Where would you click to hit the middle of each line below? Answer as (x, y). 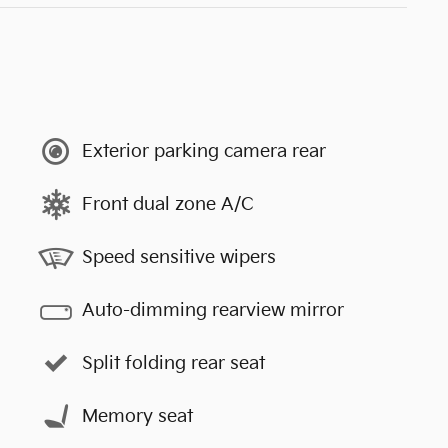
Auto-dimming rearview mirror (213, 310)
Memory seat (137, 416)
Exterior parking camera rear (204, 151)
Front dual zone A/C (168, 204)
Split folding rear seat (173, 363)
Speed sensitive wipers (179, 257)
